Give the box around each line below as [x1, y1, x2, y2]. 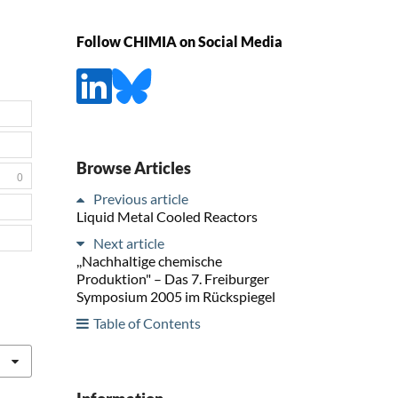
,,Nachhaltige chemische [76, 251, 222, 269]
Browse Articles [76, 157, 191, 178]
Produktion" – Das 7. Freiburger [76, 269, 269, 287]
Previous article [93, 189, 188, 207]
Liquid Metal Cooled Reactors [76, 207, 258, 225]
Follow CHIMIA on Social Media [76, 33, 283, 51]
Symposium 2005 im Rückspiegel [76, 287, 275, 305]
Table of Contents [93, 314, 201, 331]
